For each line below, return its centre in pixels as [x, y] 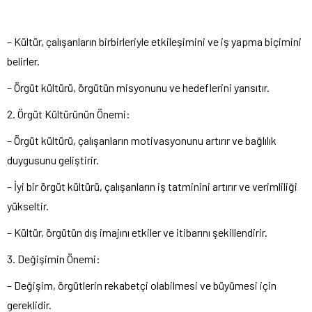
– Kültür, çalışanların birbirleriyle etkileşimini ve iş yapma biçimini [154, 41]
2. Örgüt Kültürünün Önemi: [69, 114]
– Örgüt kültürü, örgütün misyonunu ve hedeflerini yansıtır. [138, 87]
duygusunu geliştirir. [53, 160]
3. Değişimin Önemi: [54, 259]
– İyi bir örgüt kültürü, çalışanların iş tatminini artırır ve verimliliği [152, 186]
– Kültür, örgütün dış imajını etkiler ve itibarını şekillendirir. [137, 232]
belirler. [23, 61]
